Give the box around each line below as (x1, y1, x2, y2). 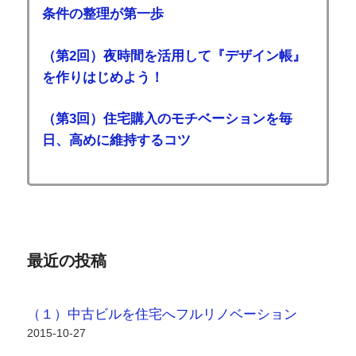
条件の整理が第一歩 (41, 6, 164, 22)
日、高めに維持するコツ (41, 132, 191, 148)
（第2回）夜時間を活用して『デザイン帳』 (41, 48, 306, 64)
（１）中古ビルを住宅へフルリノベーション (26, 306, 297, 322)
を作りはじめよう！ (41, 69, 164, 85)
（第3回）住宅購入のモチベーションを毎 (41, 110, 292, 126)
